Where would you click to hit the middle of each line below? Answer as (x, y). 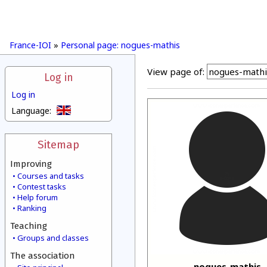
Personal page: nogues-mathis (120, 45)
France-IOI (30, 45)
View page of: (176, 72)
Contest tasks (42, 187)
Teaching (29, 226)
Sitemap (58, 145)
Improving (31, 164)
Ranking (32, 208)
